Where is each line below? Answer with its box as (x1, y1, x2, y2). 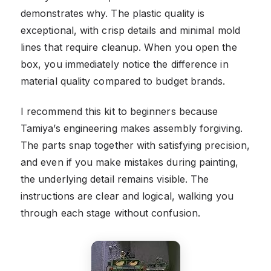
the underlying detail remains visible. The (21, 172, 209, 185)
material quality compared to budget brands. (21, 74, 226, 87)
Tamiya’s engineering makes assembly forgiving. (21, 122, 243, 134)
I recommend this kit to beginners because (21, 105, 218, 117)
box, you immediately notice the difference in (21, 57, 229, 70)
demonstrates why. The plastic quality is (21, 7, 205, 19)
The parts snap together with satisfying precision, (21, 139, 250, 151)
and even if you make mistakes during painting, (21, 155, 238, 168)
